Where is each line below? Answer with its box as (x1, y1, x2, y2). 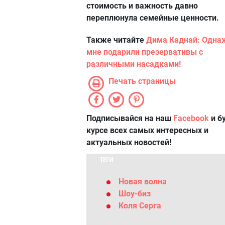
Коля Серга (119, 200, 161, 210)
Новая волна (119, 176, 167, 186)
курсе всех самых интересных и (86, 125, 208, 135)
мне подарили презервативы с (86, 47, 203, 57)
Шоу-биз (119, 188, 151, 198)
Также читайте (86, 35, 146, 45)
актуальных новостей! (86, 137, 171, 147)
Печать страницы (108, 76, 176, 86)
